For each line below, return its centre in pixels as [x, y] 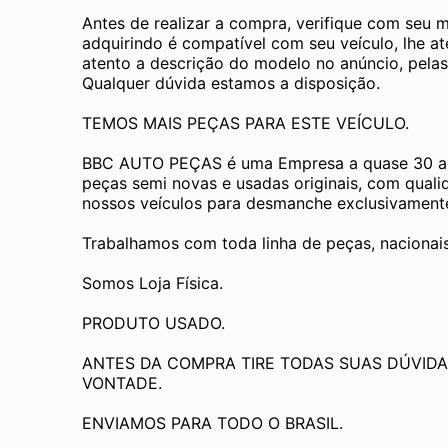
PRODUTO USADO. [153, 322]
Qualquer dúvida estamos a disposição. [231, 82]
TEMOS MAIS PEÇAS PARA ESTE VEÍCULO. [245, 122]
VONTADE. [122, 382]
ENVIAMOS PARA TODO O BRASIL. [212, 422]
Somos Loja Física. [152, 282]
